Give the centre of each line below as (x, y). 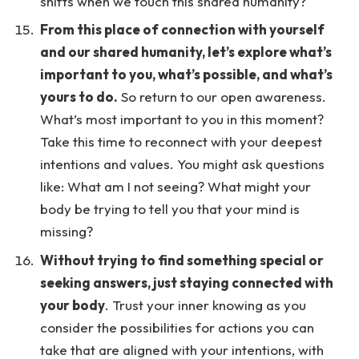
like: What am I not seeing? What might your (175, 187)
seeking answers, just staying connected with (187, 282)
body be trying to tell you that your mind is (170, 209)
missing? (68, 232)
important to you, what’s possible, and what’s (186, 75)
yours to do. (79, 97)
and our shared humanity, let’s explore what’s (186, 52)
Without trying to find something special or (182, 260)
